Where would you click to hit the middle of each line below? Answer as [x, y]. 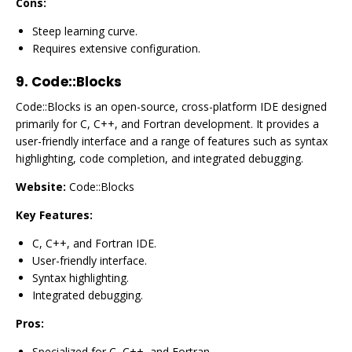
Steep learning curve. [85, 31]
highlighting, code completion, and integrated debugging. [159, 158]
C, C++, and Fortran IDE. [94, 243]
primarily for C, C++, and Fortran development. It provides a [167, 124]
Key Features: [54, 215]
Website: [41, 187]
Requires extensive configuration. [116, 48]
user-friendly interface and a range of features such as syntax [172, 141]
